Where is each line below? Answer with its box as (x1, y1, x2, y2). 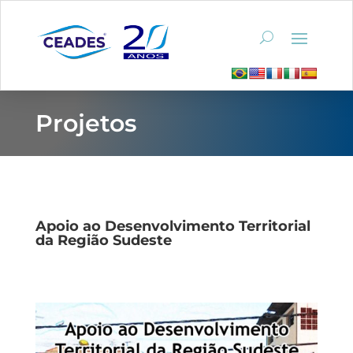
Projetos (35, 109, 136, 139)
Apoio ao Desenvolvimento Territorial (35, 217, 310, 236)
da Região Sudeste (35, 232, 172, 250)
